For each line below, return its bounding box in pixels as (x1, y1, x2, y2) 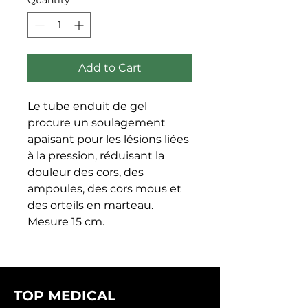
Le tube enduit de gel (27, 99, 147, 113)
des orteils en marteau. (27, 198, 153, 212)
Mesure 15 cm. (27, 214, 104, 228)
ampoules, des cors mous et (27, 181, 181, 195)
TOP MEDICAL (14, 287, 115, 304)
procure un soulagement (27, 115, 166, 129)
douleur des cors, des (27, 165, 144, 179)
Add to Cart (78, 60, 142, 74)
